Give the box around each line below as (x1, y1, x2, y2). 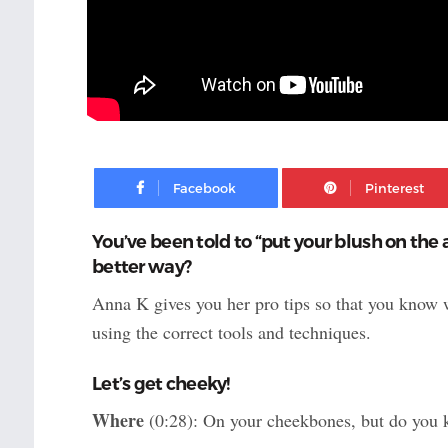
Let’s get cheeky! (91, 373, 230, 396)
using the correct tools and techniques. (91, 320, 371, 345)
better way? (91, 256, 192, 279)
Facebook (276, 163, 345, 181)
